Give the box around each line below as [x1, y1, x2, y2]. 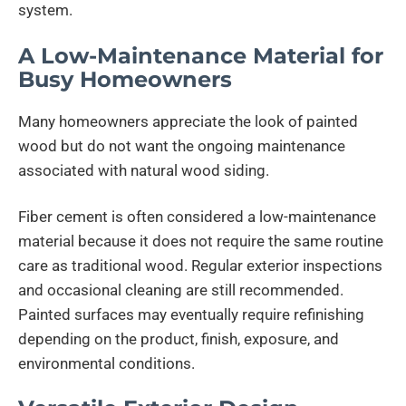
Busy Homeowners [18, 65, 232, 92]
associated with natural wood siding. [18, 160, 269, 179]
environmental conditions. [18, 353, 195, 372]
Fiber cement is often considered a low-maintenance [18, 207, 376, 226]
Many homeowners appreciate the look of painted [18, 111, 358, 130]
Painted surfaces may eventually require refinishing [18, 304, 364, 324]
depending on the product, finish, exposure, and [18, 329, 339, 348]
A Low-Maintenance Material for [18, 42, 383, 69]
